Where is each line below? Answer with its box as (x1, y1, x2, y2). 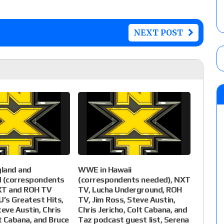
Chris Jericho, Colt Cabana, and (78, 205, 187, 215)
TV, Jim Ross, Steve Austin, (78, 195, 175, 205)
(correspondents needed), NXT (78, 175, 190, 185)
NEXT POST (133, 27, 183, 38)
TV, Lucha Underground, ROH (78, 185, 182, 195)
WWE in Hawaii (78, 165, 131, 175)
